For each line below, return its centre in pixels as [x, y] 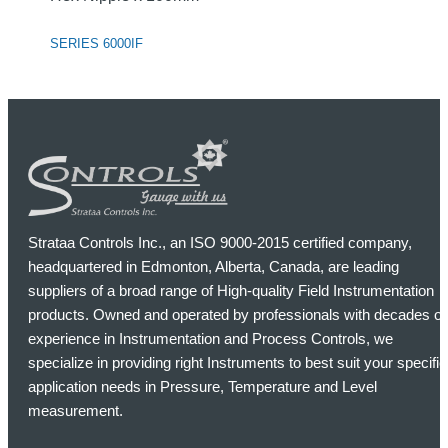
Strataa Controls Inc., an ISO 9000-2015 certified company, [220, 242]
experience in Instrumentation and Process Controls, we [210, 338]
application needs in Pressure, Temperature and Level [202, 386]
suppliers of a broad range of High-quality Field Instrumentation [231, 290]
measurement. [75, 410]
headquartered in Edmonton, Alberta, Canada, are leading [213, 266]
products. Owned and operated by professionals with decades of [237, 314]
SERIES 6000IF [96, 43]
